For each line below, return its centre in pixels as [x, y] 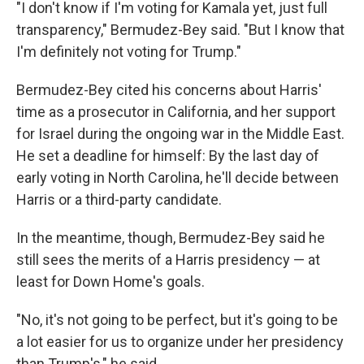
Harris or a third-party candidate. [119, 199]
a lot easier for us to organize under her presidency [180, 342]
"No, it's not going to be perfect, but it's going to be [177, 320]
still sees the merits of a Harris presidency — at [168, 260]
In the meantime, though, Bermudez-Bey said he [171, 238]
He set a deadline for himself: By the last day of [168, 156]
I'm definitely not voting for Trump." [129, 52]
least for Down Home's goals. [110, 282]
